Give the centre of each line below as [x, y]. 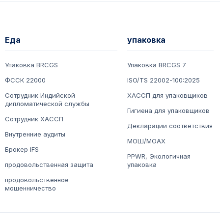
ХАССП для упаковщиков [168, 96]
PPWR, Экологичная [159, 156]
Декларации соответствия [170, 126]
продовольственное [37, 180]
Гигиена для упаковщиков [169, 111]
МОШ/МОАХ [147, 141]
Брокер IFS [22, 150]
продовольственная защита [49, 165]
